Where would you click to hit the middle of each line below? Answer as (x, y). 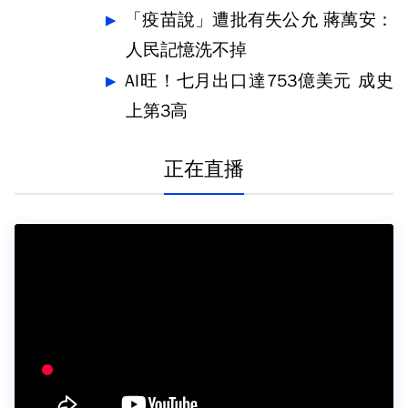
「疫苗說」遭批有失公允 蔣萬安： (259, 20)
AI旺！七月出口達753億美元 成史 (259, 81)
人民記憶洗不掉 (186, 50)
